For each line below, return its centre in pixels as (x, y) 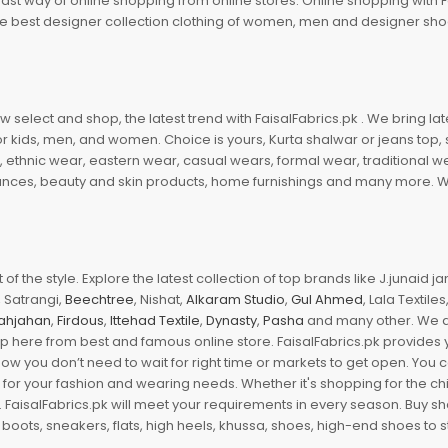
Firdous (80, 320)
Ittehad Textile (155, 320)
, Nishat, (160, 299)
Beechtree (99, 299)
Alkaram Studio (235, 299)
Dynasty (231, 320)
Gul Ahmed (327, 299)
